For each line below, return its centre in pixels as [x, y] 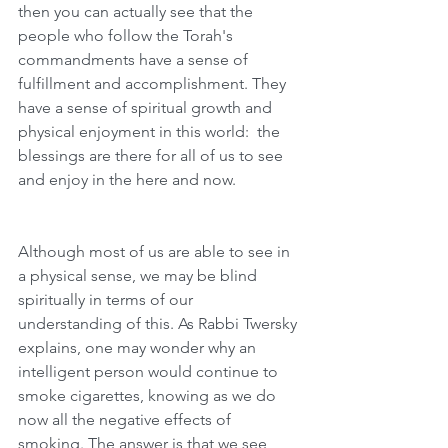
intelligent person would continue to [150, 371]
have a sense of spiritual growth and [147, 107]
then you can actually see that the [137, 11]
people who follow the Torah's [127, 35]
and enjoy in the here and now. [129, 179]
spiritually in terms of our [107, 299]
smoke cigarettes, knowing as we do [149, 395]
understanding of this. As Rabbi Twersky [159, 323]
